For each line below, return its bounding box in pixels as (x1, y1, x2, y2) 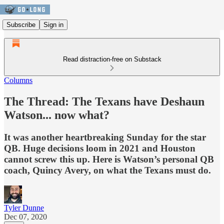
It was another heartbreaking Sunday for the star (4, 131, 206, 142)
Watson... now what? (4, 108, 109, 121)
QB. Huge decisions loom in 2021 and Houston (4, 142, 195, 153)
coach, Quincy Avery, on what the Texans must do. (4, 164, 211, 175)
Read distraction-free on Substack (62, 55, 161, 63)
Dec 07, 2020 (4, 212, 47, 221)
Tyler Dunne (4, 203, 44, 212)
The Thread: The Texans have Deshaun (4, 94, 204, 108)
